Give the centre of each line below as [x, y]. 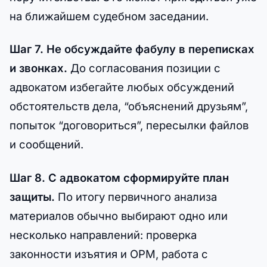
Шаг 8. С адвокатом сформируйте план [119, 177]
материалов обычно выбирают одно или [119, 215]
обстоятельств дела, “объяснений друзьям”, [129, 106]
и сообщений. [46, 145]
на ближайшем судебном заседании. [109, 16]
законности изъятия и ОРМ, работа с [109, 254]
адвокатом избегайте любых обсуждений [122, 87]
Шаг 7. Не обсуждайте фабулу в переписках [132, 49]
